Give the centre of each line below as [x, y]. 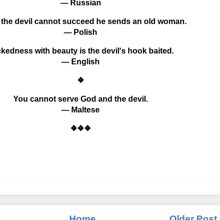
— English [81, 61]
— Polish [81, 32]
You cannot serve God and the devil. [81, 99]
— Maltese [81, 110]
